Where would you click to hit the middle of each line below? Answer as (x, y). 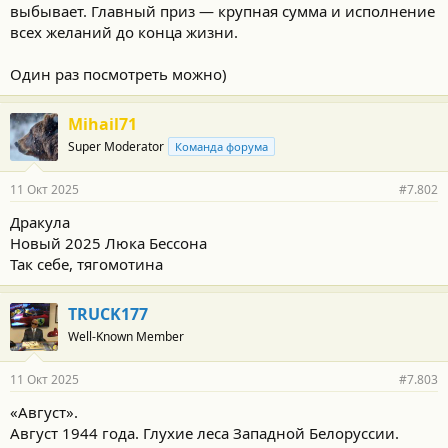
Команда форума (221, 146)
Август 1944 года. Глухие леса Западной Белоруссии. (204, 433)
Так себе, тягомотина (86, 264)
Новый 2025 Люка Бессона (108, 243)
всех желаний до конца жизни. (124, 32)
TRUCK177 (108, 314)
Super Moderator (116, 146)
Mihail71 (102, 124)
